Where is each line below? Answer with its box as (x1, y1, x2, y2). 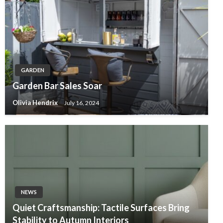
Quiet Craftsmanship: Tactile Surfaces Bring (12, 202, 190, 213)
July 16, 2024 (64, 99, 99, 107)
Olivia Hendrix (12, 98, 59, 107)
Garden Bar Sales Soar (12, 80, 102, 91)
